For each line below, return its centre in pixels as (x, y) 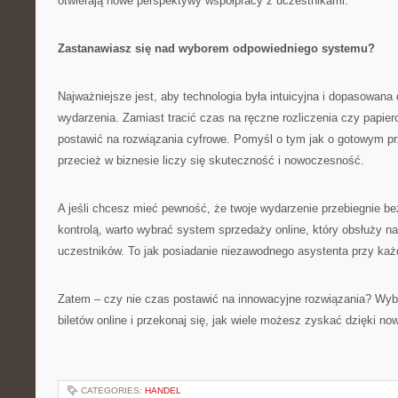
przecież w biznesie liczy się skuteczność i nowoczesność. (211, 160)
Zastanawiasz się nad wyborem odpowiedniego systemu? (216, 48)
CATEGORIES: (113, 390)
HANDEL (163, 390)
